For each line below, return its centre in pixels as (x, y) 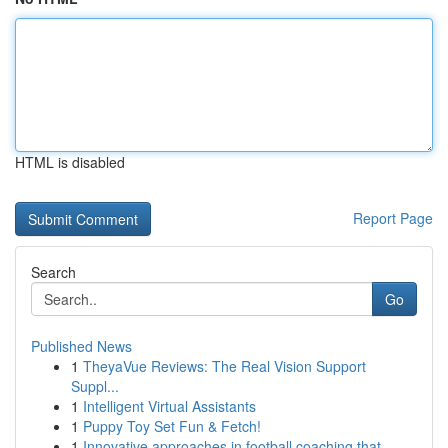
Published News (81, 346)
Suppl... (95, 386)
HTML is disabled (70, 162)
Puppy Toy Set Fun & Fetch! (172, 426)
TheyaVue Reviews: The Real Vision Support (224, 366)
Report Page (393, 218)
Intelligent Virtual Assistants (169, 406)
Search (53, 272)
